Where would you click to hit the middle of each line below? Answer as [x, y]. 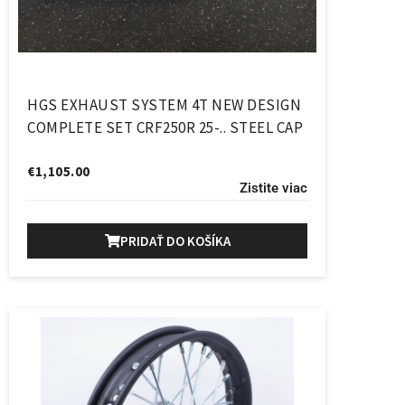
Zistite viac [273, 188]
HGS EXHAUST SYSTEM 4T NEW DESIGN [164, 104]
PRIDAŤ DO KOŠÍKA [175, 240]
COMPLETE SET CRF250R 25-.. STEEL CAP [165, 127]
